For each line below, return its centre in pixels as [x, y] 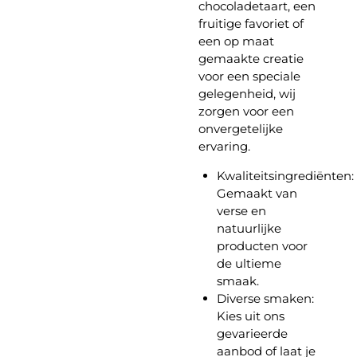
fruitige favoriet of [251, 24]
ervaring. [224, 147]
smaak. [237, 281]
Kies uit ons [250, 316]
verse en [241, 211]
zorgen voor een [246, 112]
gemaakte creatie [251, 59]
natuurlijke [249, 229]
